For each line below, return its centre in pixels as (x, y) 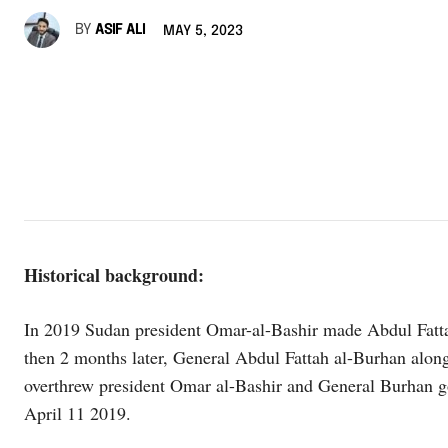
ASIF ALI (120, 29)
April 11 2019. (77, 412)
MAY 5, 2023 (203, 31)
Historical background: (114, 274)
